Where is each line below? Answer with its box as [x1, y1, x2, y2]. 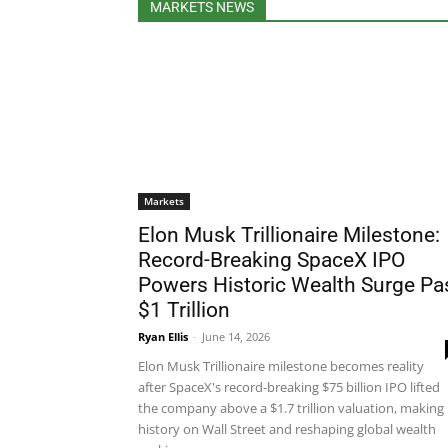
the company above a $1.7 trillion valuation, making [138, 399, 444, 417]
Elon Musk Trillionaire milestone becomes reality [138, 357, 424, 375]
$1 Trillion [138, 298, 230, 322]
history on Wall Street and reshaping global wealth [138, 420, 436, 438]
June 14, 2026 [202, 329, 270, 344]
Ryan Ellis [138, 329, 188, 344]
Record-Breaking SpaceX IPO [138, 248, 405, 272]
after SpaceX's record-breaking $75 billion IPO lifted [138, 378, 440, 396]
